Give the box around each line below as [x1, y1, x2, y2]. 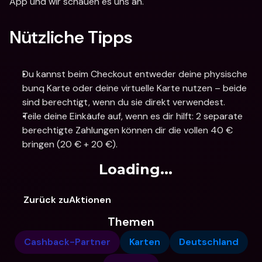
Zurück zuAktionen [23, 194, 111, 206]
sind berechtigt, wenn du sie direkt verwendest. [22, 96, 225, 108]
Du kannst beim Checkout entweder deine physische [22, 68, 247, 80]
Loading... [99, 161, 173, 178]
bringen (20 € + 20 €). [22, 138, 118, 150]
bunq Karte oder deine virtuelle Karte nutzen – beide [22, 82, 247, 94]
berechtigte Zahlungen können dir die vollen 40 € [22, 124, 233, 136]
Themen [108, 214, 154, 229]
